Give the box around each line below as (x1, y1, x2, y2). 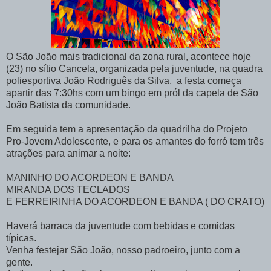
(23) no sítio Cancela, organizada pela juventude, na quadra (6, 64, 263, 74)
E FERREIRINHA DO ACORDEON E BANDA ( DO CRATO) (6, 197, 264, 207)
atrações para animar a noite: (6, 148, 131, 159)
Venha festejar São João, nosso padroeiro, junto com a (6, 245, 240, 256)
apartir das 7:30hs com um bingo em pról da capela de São (6, 88, 258, 99)
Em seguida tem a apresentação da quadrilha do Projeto (6, 124, 247, 135)
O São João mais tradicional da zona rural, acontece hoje (6, 51, 251, 62)
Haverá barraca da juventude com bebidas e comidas (6, 221, 235, 232)
